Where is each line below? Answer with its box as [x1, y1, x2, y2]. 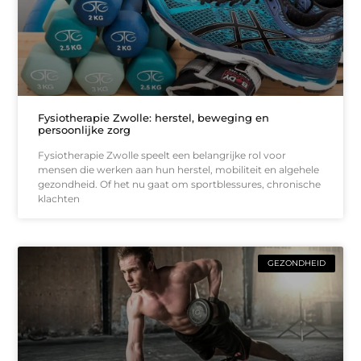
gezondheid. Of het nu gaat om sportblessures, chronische [38, 177, 322, 190]
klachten [38, 192, 81, 205]
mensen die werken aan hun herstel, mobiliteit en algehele [38, 163, 320, 176]
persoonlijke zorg [38, 122, 131, 136]
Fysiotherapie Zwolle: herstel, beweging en [38, 110, 270, 124]
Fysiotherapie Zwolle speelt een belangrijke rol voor [38, 148, 287, 161]
